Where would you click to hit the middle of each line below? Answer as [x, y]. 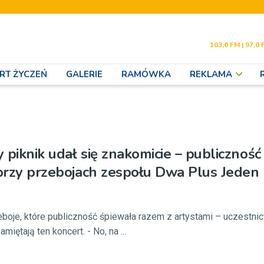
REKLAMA [211, 74]
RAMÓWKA [146, 74]
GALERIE [84, 74]
